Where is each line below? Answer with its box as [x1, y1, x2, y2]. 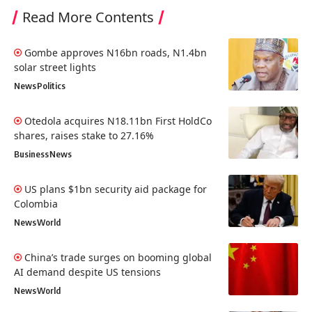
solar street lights [14, 61, 96, 75]
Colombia [14, 197, 58, 211]
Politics [37, 80, 65, 92]
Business [14, 148, 49, 160]
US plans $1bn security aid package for [24, 182, 207, 196]
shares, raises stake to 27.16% [14, 129, 154, 143]
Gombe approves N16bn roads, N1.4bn [24, 46, 207, 60]
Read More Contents [22, 8, 154, 27]
